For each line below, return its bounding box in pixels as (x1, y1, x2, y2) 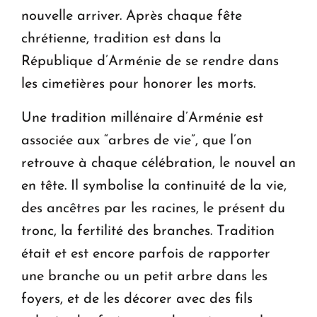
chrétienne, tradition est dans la (21, 31, 221, 46)
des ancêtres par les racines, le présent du (21, 201, 285, 216)
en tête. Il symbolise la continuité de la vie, (21, 178, 287, 193)
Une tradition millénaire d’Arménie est (21, 110, 263, 125)
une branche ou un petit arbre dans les (21, 269, 267, 284)
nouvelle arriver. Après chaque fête (21, 8, 242, 23)
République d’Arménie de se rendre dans (21, 54, 279, 69)
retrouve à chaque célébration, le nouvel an (21, 156, 296, 171)
